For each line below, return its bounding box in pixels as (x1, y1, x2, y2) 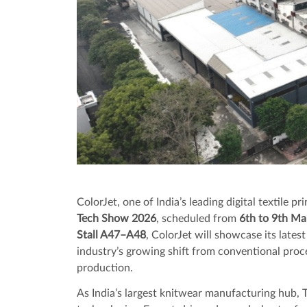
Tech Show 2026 (76, 212, 156, 224)
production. (76, 262, 133, 273)
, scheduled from (156, 212, 239, 224)
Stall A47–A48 (76, 229, 146, 241)
